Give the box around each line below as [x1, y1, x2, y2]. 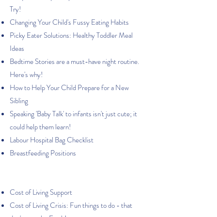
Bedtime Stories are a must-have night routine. [10, 56, 139, 67]
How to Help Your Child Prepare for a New [10, 82, 129, 93]
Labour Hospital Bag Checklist [10, 135, 93, 145]
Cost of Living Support [10, 187, 72, 198]
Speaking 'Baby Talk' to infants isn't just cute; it [10, 108, 137, 119]
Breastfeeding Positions [10, 148, 76, 158]
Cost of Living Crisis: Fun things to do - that [10, 200, 132, 211]
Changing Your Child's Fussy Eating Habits [10, 17, 129, 28]
